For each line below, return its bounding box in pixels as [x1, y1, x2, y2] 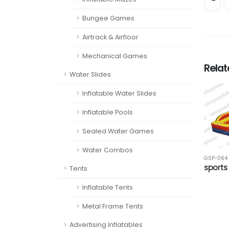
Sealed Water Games [82, 127, 154, 135]
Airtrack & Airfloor [82, 33, 139, 41]
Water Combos [82, 146, 133, 154]
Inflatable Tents [82, 183, 133, 192]
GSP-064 [204, 155, 227, 162]
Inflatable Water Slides [82, 89, 156, 98]
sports [204, 162, 228, 173]
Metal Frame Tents [82, 202, 143, 211]
